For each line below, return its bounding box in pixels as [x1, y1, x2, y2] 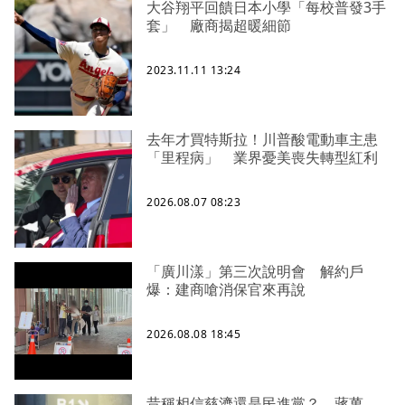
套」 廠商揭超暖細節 [146, 15, 291, 36]
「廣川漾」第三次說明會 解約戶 [146, 261, 363, 282]
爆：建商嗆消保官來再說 [146, 279, 306, 300]
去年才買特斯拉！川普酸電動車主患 [146, 129, 378, 150]
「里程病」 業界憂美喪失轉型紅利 [146, 147, 378, 168]
